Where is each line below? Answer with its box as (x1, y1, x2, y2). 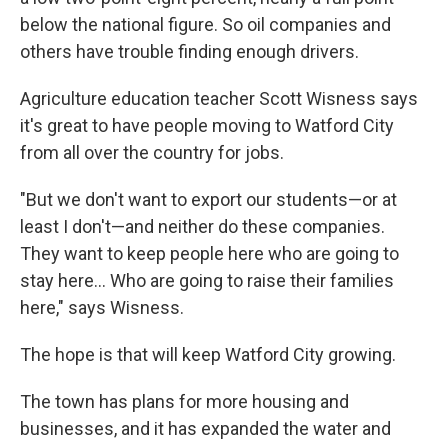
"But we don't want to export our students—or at (20, 189, 397, 210)
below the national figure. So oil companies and (20, 14, 391, 35)
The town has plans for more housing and (20, 391, 349, 412)
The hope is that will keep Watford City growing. (20, 344, 396, 365)
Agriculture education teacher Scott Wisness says (20, 88, 418, 109)
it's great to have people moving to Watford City (20, 115, 394, 136)
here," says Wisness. (20, 297, 184, 318)
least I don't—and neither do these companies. (20, 216, 385, 237)
